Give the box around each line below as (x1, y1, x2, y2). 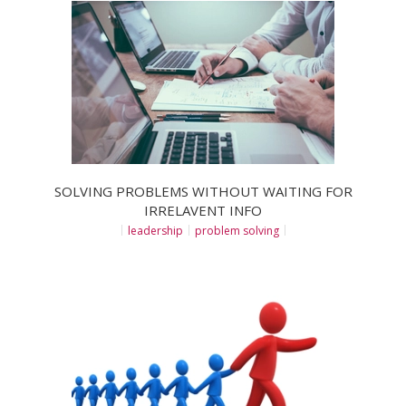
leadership (127, 222, 183, 238)
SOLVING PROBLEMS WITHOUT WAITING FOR (53, 181, 353, 200)
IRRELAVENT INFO (144, 200, 262, 219)
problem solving (194, 222, 279, 238)
